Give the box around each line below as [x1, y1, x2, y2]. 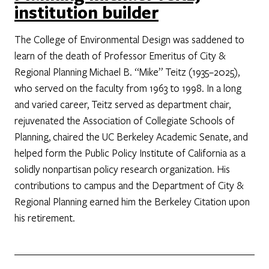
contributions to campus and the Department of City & [14, 178, 244, 192]
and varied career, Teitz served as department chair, [14, 97, 231, 111]
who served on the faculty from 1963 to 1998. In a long [14, 81, 241, 95]
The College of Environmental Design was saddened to [14, 32, 244, 46]
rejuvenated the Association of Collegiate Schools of [14, 113, 235, 127]
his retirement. [14, 211, 75, 225]
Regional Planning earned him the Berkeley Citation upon [14, 195, 250, 208]
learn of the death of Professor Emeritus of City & [14, 49, 226, 62]
